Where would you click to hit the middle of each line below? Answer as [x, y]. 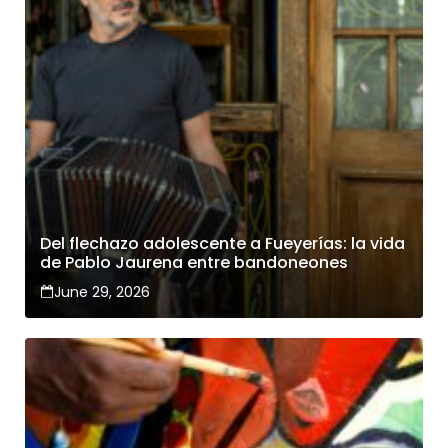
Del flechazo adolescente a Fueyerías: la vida [222, 244]
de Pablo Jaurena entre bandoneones [194, 263]
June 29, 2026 [102, 292]
